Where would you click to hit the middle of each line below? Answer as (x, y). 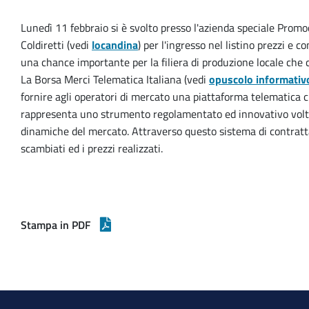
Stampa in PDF (56, 225)
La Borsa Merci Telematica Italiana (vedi (115, 79)
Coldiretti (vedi (56, 45)
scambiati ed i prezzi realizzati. (92, 148)
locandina (115, 45)
